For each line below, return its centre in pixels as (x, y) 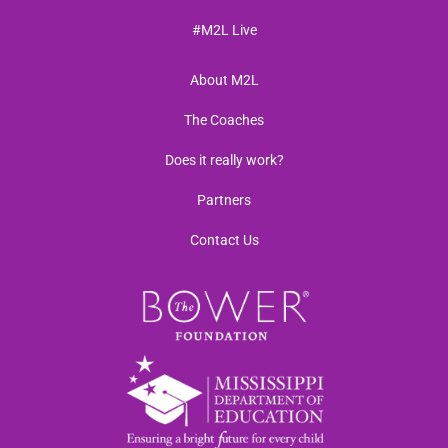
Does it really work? (224, 159)
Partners (224, 199)
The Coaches (224, 119)
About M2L (224, 79)
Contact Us (224, 239)
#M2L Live (224, 29)
